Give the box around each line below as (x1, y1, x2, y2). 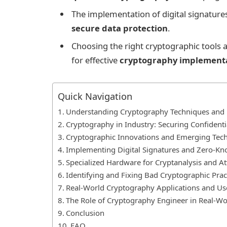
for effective (71, 54, 120, 66)
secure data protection (71, 22, 168, 34)
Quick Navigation (58, 89, 132, 102)
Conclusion (65, 207, 104, 218)
